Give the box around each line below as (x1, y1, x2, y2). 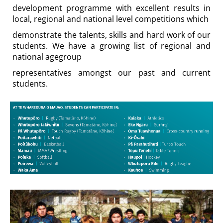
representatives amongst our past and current (12, 67, 211, 78)
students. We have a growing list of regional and (12, 40, 211, 51)
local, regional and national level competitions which (12, 13, 209, 24)
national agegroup (12, 51, 82, 62)
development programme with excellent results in (12, 2, 211, 13)
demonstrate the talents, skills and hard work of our (12, 29, 211, 40)
